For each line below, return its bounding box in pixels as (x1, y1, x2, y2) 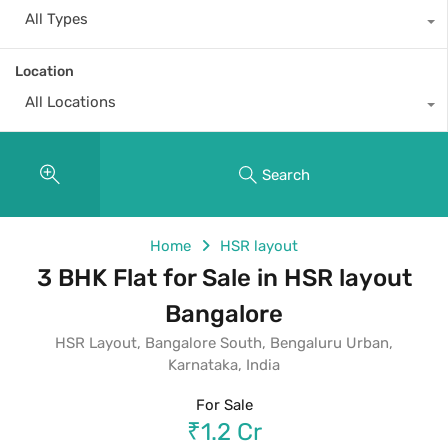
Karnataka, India (168, 356, 280, 375)
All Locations (25, 93, 116, 112)
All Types (25, 10, 88, 29)
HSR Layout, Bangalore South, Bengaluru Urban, (55, 334, 393, 353)
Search (261, 165, 310, 184)
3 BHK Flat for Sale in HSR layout (36, 264, 412, 293)
